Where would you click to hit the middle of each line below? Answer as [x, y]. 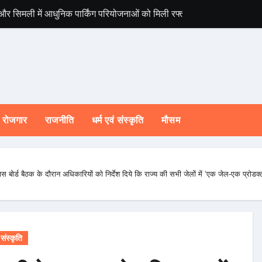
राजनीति [59, 120]
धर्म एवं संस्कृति [118, 120]
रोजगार [15, 120]
